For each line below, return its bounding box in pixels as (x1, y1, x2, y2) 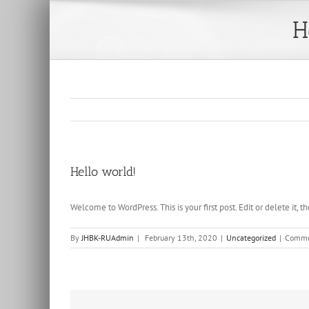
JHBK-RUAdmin (81, 232, 134, 243)
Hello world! (70, 164, 136, 179)
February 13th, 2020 (145, 232, 217, 243)
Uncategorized (226, 232, 276, 243)
